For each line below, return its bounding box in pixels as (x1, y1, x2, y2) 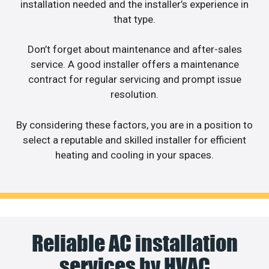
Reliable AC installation (31, 230, 238, 257)
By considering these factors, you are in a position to (16, 118, 253, 131)
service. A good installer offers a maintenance (30, 58, 239, 71)
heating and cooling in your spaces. (55, 148, 214, 161)
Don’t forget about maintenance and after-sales (27, 43, 242, 56)
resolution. (110, 88, 159, 101)
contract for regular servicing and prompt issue (28, 73, 241, 86)
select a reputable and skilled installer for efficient (23, 133, 246, 146)
